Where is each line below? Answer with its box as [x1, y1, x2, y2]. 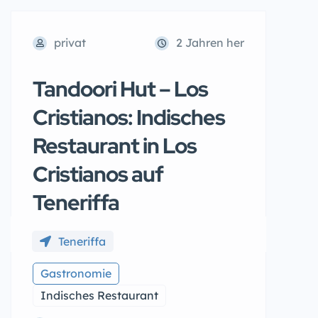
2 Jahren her [176, 35, 244, 50]
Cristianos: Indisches [33, 103, 225, 131]
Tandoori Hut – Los [33, 75, 208, 103]
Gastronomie [40, 266, 111, 280]
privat [54, 35, 86, 50]
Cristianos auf [33, 160, 163, 188]
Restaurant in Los [33, 131, 197, 160]
